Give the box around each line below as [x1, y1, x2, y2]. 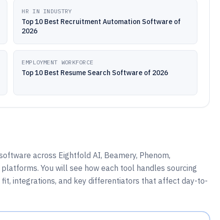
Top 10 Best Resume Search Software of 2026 [22, 68, 168, 77]
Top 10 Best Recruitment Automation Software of [22, 17, 181, 26]
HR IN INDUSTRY [22, 7, 72, 15]
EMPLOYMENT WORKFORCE [22, 58, 94, 66]
